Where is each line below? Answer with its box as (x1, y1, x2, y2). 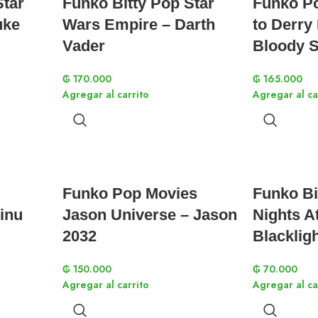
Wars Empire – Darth (62, 16, 215, 33)
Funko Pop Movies (62, 185, 197, 202)
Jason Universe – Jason (62, 206, 237, 224)
